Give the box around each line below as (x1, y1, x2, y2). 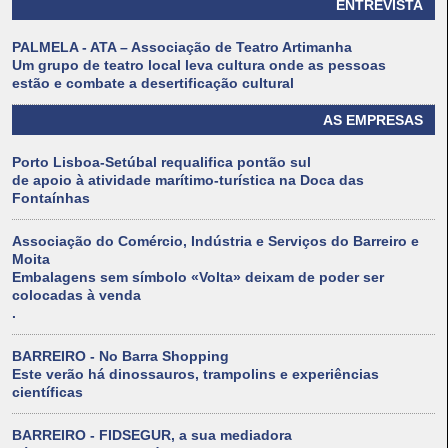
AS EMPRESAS (323, 112, 423, 129)
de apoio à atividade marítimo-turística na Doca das (12, 172, 364, 189)
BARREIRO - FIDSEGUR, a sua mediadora (12, 427, 292, 444)
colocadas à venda (12, 287, 141, 304)
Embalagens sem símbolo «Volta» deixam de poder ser (12, 269, 384, 286)
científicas (12, 384, 83, 401)
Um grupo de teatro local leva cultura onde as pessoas (12, 57, 386, 74)
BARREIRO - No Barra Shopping (12, 348, 229, 365)
